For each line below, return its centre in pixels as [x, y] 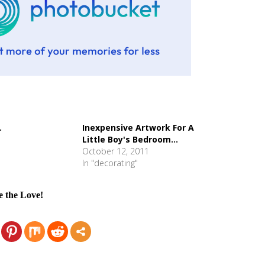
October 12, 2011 [116, 151]
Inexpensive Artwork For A [138, 127]
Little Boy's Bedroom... [130, 139]
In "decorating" [110, 163]
